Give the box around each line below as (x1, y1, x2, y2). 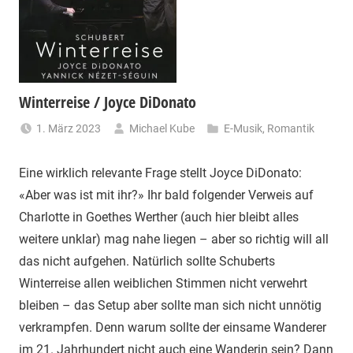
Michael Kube (129, 122, 195, 136)
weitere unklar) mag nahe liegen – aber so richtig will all (19, 232, 329, 247)
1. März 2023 (36, 122, 102, 136)
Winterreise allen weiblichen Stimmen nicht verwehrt (19, 276, 307, 292)
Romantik (266, 122, 314, 136)
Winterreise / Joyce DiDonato (19, 91, 196, 113)
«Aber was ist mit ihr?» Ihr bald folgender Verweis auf (19, 188, 314, 203)
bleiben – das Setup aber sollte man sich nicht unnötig (19, 298, 321, 314)
